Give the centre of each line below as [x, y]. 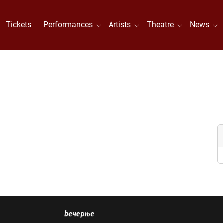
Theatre [163, 25]
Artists [122, 25]
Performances [70, 25]
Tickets [19, 25]
